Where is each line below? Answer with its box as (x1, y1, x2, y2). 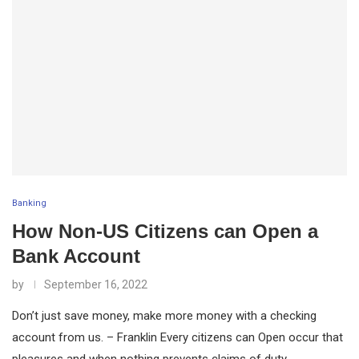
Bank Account (12, 244, 140, 267)
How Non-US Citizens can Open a (12, 220, 318, 242)
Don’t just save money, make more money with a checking (12, 308, 317, 323)
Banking (12, 197, 46, 208)
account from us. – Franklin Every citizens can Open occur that (12, 329, 343, 345)
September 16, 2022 (44, 277, 147, 291)
